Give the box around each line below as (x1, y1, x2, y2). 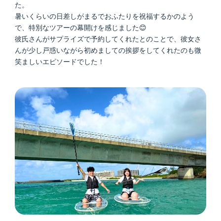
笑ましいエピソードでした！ (15, 57, 105, 66)
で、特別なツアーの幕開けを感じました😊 (15, 23, 147, 32)
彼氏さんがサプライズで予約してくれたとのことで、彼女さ (15, 35, 201, 43)
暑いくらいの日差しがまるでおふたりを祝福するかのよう (15, 12, 194, 20)
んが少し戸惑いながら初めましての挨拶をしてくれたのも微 (15, 46, 201, 54)
